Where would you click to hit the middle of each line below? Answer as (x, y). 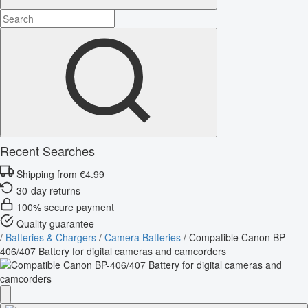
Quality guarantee (55, 223)
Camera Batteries (143, 237)
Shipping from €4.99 (60, 174)
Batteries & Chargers (51, 237)
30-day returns (48, 190)
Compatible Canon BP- (239, 237)
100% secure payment (65, 207)
